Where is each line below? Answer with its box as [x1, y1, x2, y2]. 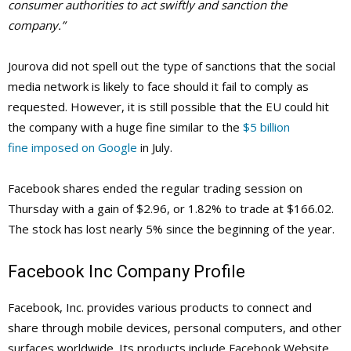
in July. [137, 139, 172, 156]
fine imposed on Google [8, 139, 137, 156]
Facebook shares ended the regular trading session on [8, 180, 302, 197]
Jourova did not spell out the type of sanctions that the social [8, 58, 335, 74]
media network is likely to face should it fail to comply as [8, 78, 309, 95]
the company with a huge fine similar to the [8, 119, 243, 136]
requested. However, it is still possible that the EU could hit [8, 99, 329, 115]
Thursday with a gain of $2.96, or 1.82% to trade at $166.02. [8, 201, 334, 217]
